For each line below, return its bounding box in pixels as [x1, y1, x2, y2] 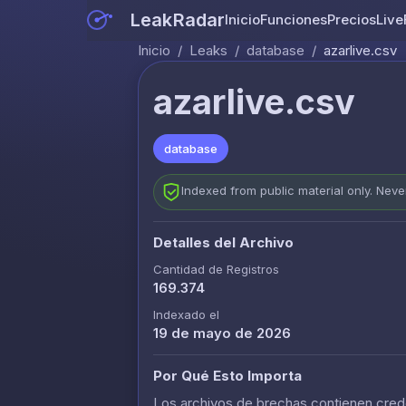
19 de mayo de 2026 [153, 324, 291, 342]
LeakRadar [130, 8, 226, 31]
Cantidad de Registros [153, 261, 279, 276]
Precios [327, 10, 377, 28]
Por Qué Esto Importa [153, 366, 302, 384]
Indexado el [153, 306, 219, 322]
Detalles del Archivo [153, 233, 294, 251]
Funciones [260, 10, 328, 28]
